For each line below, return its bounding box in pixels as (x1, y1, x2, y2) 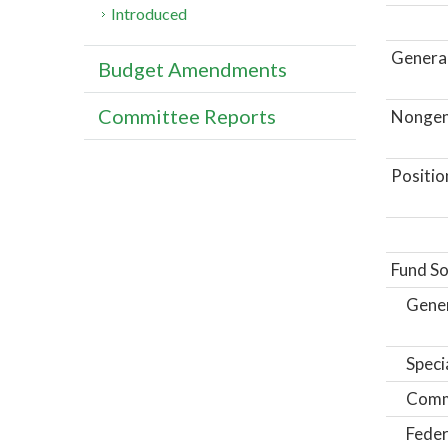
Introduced (111, 4, 188, 24)
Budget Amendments (98, 57, 287, 82)
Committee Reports (98, 104, 276, 129)
